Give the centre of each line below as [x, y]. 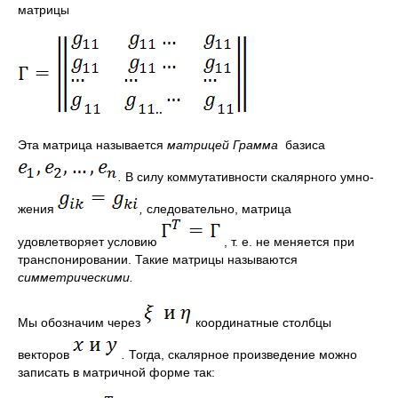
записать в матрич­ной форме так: [116, 372]
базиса [305, 145]
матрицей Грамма [226, 145]
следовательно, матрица [219, 209]
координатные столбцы [262, 322]
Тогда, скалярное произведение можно [243, 354]
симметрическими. [76, 277]
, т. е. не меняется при [287, 242]
